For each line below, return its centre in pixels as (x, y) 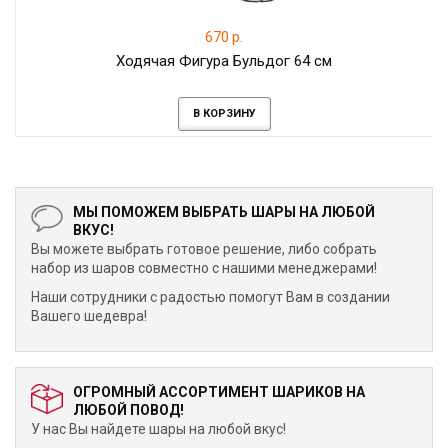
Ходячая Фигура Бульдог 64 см (224, 61)
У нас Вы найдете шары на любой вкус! (160, 429)
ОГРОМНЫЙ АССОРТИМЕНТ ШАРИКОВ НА (219, 392)
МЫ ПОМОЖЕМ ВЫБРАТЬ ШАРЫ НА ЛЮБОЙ (224, 212)
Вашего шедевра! (89, 316)
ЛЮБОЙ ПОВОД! (128, 410)
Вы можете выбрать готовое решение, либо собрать (204, 249)
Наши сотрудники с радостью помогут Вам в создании (210, 297)
